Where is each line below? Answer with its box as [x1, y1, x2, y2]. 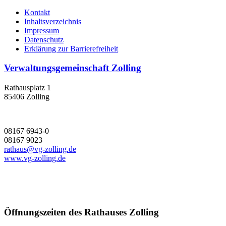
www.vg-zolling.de [4, 154, 66, 163]
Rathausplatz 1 [4, 83, 51, 92]
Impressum [24, 26, 59, 35]
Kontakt [24, 8, 50, 17]
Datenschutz [24, 35, 64, 44]
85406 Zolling [4, 92, 49, 101]
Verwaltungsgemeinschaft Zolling [4, 63, 141, 74]
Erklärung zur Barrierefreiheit [24, 44, 118, 53]
